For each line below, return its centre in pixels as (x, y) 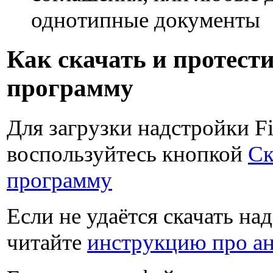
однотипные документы (146, 20)
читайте (47, 242)
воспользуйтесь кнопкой (127, 154)
